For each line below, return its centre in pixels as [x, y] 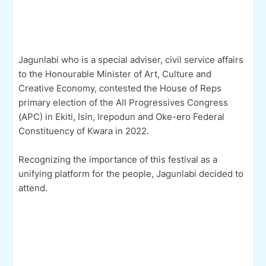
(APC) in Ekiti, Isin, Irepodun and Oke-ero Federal [121, 116]
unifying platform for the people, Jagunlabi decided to [131, 173]
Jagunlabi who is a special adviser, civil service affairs [131, 59]
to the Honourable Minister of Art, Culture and [115, 74]
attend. [34, 188]
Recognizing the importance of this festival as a [118, 159]
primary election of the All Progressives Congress [123, 102]
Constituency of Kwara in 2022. [84, 131]
